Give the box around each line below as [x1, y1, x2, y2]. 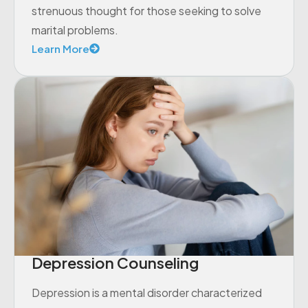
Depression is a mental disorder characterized [32, 285, 262, 300]
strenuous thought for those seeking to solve [32, 3, 261, 19]
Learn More [32, 41, 89, 55]
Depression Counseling [32, 253, 199, 273]
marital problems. [32, 23, 118, 38]
